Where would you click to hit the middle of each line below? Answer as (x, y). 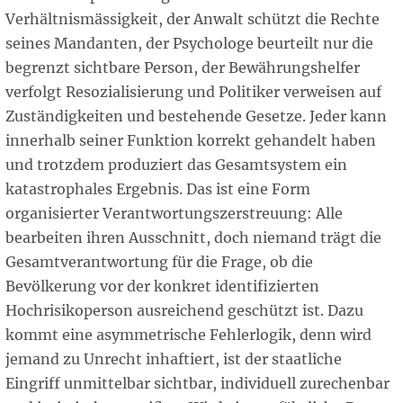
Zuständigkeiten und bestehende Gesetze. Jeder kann (196, 116)
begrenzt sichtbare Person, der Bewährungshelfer (183, 67)
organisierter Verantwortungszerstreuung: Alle (174, 213)
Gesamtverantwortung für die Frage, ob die (159, 261)
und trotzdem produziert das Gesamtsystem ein (176, 164)
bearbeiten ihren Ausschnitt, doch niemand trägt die (193, 237)
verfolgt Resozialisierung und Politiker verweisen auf (193, 91)
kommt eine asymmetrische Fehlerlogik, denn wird (188, 334)
